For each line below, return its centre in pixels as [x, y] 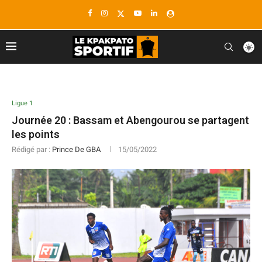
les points [36, 134]
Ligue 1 [22, 103]
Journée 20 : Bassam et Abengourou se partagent [130, 120]
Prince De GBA [76, 149]
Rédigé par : [32, 149]
